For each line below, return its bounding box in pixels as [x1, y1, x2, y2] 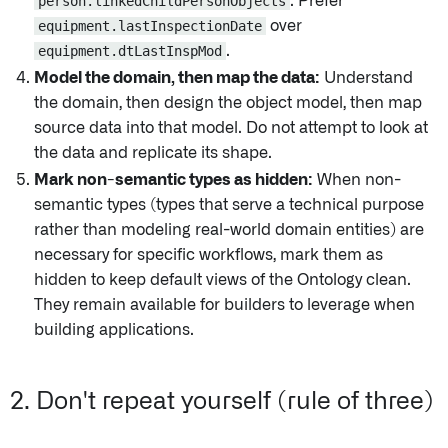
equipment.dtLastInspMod [38, 43, 222, 60]
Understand [320, 70, 413, 87]
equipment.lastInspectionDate [38, 18, 262, 35]
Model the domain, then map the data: [34, 70, 320, 87]
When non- [313, 172, 401, 189]
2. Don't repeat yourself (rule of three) [10, 390, 434, 415]
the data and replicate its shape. [34, 145, 272, 162]
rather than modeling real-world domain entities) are [34, 222, 424, 239]
